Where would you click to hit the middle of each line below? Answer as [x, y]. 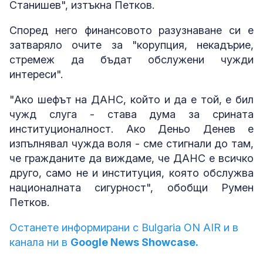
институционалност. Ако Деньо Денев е [131, 129]
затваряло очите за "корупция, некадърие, [131, 45]
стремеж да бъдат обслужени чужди [131, 60]
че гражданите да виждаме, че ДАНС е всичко [131, 159]
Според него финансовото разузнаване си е [131, 31]
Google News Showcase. [134, 242]
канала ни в [40, 242]
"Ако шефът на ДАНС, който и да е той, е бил [131, 100]
